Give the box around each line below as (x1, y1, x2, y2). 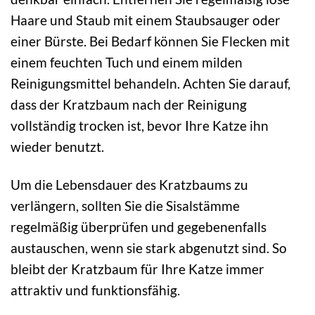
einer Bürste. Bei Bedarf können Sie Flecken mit (11, 32, 290, 49)
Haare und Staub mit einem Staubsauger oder (11, 11, 281, 28)
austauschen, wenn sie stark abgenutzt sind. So (11, 240, 287, 257)
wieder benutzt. (11, 138, 104, 155)
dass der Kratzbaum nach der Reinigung (11, 96, 247, 112)
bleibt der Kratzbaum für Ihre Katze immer (11, 261, 264, 278)
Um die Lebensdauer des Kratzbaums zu (11, 176, 248, 193)
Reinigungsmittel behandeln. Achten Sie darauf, (11, 75, 290, 91)
